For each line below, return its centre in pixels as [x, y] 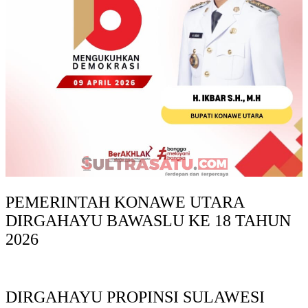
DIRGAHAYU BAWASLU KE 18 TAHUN [148, 220]
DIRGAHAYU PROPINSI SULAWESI [135, 297]
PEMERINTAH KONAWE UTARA [125, 202]
